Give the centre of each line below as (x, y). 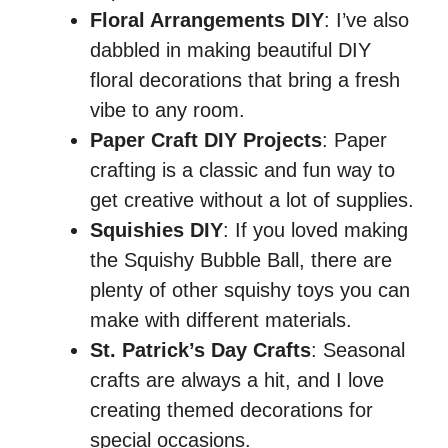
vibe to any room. (167, 110)
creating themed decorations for (231, 410)
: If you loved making (315, 230)
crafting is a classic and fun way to (242, 170)
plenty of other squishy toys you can (250, 290)
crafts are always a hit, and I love (237, 380)
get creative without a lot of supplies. (252, 200)
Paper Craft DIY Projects (206, 140)
